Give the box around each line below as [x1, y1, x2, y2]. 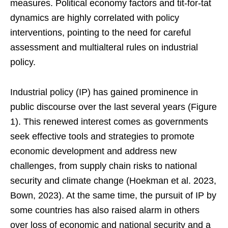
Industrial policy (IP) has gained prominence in [10, 87, 198, 97]
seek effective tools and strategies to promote [10, 131, 194, 141]
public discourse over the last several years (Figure [10, 101, 217, 112]
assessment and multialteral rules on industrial [10, 42, 198, 52]
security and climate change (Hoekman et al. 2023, [10, 175, 216, 186]
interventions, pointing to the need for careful [10, 27, 191, 38]
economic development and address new [10, 146, 177, 156]
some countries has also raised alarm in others [10, 205, 199, 215]
